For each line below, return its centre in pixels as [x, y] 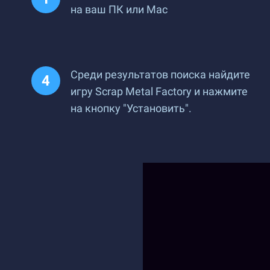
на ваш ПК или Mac [119, 9]
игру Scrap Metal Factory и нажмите [159, 91]
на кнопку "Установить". [131, 108]
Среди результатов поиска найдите [160, 74]
